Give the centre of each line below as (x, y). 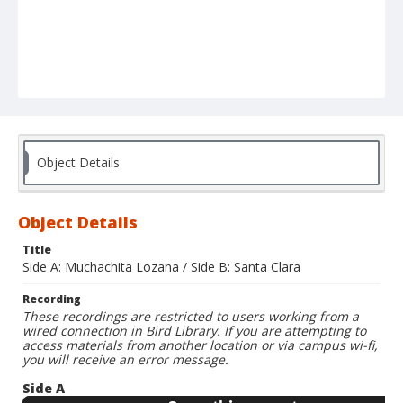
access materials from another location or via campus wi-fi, (200, 345)
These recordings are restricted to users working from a (191, 317)
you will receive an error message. (125, 360)
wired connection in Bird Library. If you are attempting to (194, 331)
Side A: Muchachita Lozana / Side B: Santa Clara (161, 267)
